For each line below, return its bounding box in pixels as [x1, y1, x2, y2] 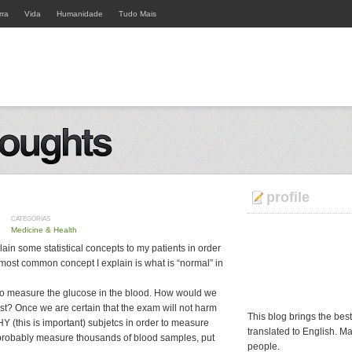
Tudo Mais [119, 9, 156, 18]
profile [266, 189, 310, 205]
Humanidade [57, 9, 103, 18]
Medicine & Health [11, 225, 77, 234]
